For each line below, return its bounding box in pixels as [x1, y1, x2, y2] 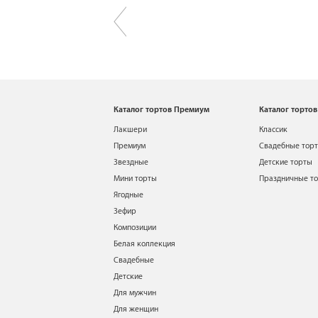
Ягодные [114, 190, 143, 200]
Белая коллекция [114, 239, 175, 249]
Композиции [114, 223, 156, 233]
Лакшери [114, 125, 147, 135]
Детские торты [258, 158, 312, 168]
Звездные [114, 158, 148, 168]
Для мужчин [114, 288, 156, 298]
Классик [258, 125, 287, 135]
